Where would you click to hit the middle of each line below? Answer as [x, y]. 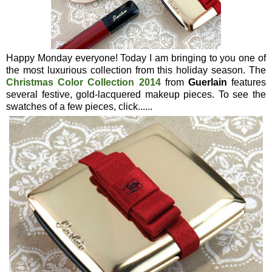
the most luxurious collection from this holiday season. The [136, 70]
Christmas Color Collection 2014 [83, 82]
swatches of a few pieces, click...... [79, 106]
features [246, 82]
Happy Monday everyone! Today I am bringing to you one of [136, 58]
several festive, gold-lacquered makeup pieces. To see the [136, 94]
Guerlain [207, 82]
